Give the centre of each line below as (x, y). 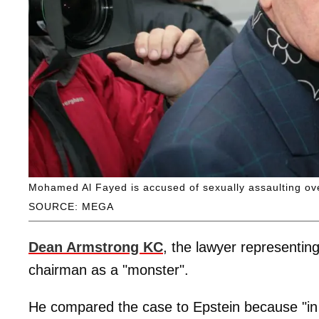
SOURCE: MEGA (71, 206)
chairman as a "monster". (109, 270)
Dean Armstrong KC (96, 247)
